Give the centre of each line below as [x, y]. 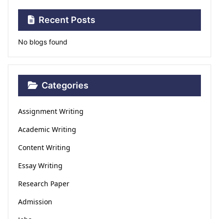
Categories [65, 85]
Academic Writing [47, 129]
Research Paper [44, 184]
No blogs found [43, 42]
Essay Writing [40, 165]
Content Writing [44, 147]
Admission [35, 202]
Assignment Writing [51, 111]
